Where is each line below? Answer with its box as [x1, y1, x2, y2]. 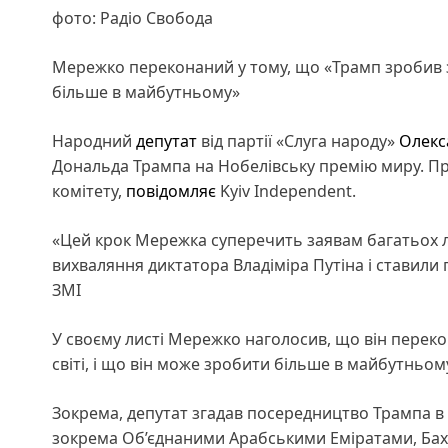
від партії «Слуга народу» [197, 129, 399, 152]
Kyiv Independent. [216, 179, 356, 202]
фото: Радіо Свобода [52, 6, 213, 29]
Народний [52, 129, 136, 152]
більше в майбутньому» [52, 80, 240, 103]
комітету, [52, 179, 126, 202]
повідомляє [126, 179, 216, 202]
